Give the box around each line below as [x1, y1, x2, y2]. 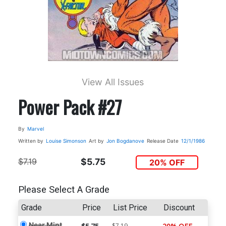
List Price [112, 203, 147, 213]
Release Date [146, 137, 179, 144]
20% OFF [149, 157, 185, 167]
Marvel [27, 125, 44, 132]
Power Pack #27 [18, 93, 122, 120]
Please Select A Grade [18, 184, 109, 196]
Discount [163, 203, 195, 213]
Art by [88, 137, 104, 144]
